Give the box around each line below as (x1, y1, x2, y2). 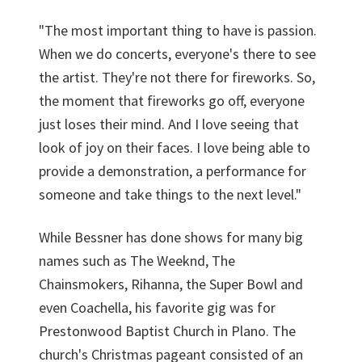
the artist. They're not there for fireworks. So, (39, 68, 315, 86)
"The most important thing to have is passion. (39, 21, 317, 40)
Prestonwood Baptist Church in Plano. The (39, 322, 296, 340)
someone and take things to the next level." (39, 185, 301, 204)
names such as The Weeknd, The (39, 251, 235, 270)
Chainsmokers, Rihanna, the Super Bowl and (39, 275, 303, 293)
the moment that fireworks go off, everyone (39, 91, 305, 110)
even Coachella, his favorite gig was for (39, 298, 276, 317)
